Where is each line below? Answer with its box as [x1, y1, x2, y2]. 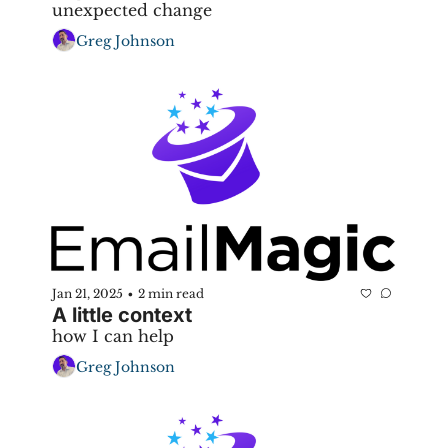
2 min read [138, 285, 204, 301]
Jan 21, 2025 [52, 285, 123, 301]
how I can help [52, 326, 174, 347]
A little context [52, 303, 192, 328]
